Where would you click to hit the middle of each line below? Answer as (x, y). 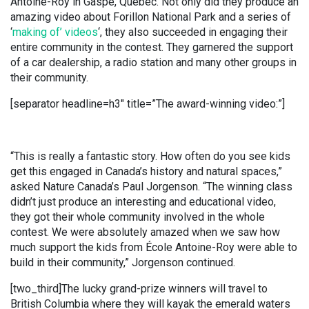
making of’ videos (55, 32)
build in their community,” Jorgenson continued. (123, 262)
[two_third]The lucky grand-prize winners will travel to (139, 289)
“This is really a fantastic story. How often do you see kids (150, 156)
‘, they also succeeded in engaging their (193, 32)
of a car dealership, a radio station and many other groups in (153, 62)
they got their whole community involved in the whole (138, 217)
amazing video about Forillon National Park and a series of (151, 17)
